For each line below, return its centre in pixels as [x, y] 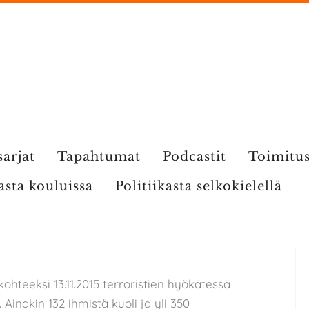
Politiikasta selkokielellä [199, 186]
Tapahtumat [99, 157]
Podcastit [194, 157]
